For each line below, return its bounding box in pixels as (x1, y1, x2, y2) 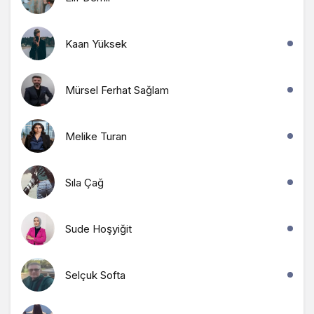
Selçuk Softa (65, 268, 125, 282)
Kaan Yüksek (65, 36, 127, 50)
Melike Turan (65, 129, 127, 143)
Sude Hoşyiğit (65, 221, 132, 235)
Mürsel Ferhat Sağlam (65, 83, 169, 97)
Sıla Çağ (65, 175, 104, 189)
